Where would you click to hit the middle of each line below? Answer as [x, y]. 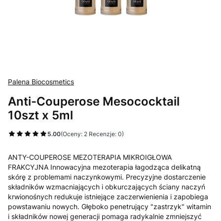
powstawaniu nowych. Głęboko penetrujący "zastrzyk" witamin [110, 206]
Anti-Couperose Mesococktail [94, 101]
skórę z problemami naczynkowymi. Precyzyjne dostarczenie [107, 177]
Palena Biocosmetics [41, 82]
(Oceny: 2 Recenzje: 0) [92, 134]
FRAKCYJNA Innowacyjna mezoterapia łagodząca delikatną [104, 167]
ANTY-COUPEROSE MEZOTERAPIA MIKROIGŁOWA [90, 157]
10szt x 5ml [40, 115]
